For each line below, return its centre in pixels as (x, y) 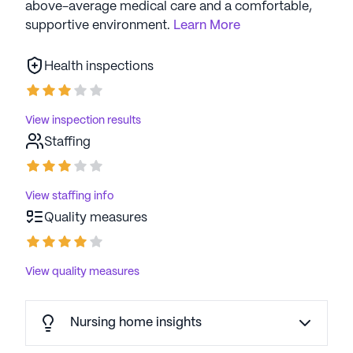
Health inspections (99, 67)
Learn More (207, 26)
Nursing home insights (136, 323)
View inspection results (83, 121)
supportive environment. (98, 26)
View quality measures (82, 272)
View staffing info (69, 196)
